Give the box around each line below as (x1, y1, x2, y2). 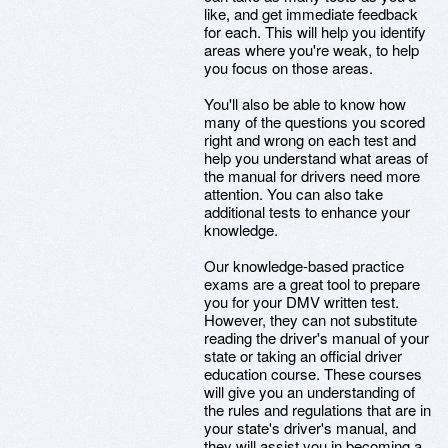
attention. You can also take (204, 183, 383, 204)
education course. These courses (204, 363, 422, 384)
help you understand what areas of (204, 147, 428, 168)
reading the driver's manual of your (204, 327, 429, 348)
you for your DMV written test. (204, 291, 399, 312)
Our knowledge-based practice (204, 255, 404, 276)
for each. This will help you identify (204, 21, 426, 42)
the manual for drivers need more (204, 165, 420, 186)
